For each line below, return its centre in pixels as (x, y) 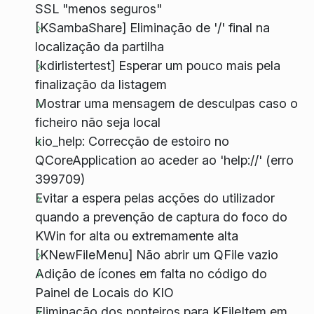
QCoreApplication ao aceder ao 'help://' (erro (164, 161)
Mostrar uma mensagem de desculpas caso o (166, 104)
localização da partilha (99, 47)
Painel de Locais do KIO (104, 293)
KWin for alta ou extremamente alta (136, 236)
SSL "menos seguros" (98, 9)
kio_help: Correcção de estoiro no (132, 142)
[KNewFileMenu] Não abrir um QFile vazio (156, 255)
